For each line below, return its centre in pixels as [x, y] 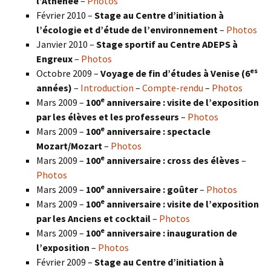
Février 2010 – [65, 15]
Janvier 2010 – [66, 44]
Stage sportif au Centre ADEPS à [167, 44]
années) [55, 87]
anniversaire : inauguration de [171, 233]
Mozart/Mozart [70, 145]
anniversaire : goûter [152, 189]
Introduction [107, 87]
